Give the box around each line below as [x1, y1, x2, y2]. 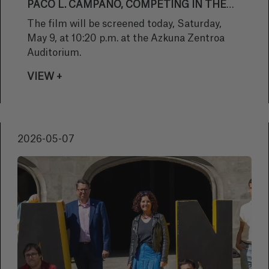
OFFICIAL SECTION [27, 14, 122, 24]
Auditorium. [27, 48, 81, 58]
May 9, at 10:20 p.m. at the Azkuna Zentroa [27, 34, 225, 43]
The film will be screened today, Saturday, [27, 19, 222, 29]
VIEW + [27, 72, 62, 82]
